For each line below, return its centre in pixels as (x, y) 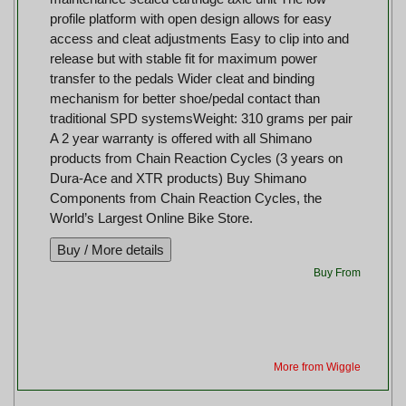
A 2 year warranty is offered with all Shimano (181, 138)
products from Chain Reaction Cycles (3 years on (197, 158)
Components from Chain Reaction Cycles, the (186, 198)
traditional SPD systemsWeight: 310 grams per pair (202, 118)
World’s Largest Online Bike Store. (152, 217)
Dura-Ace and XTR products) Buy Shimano (179, 178)
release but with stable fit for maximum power (184, 58)
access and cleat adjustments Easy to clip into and (200, 38)
